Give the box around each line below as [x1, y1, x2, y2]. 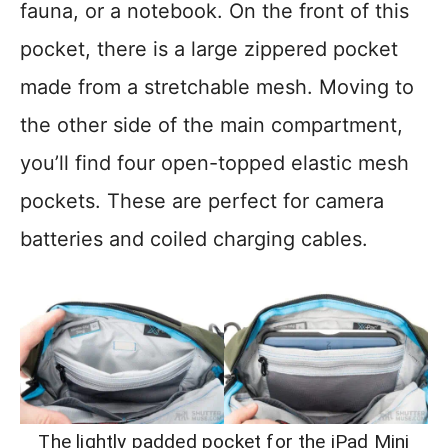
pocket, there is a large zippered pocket [20, 37, 398, 62]
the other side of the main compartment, [20, 113, 403, 138]
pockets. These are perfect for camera [20, 189, 384, 214]
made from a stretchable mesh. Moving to [20, 75, 414, 100]
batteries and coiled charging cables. [20, 227, 368, 252]
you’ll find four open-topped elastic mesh [20, 151, 409, 176]
